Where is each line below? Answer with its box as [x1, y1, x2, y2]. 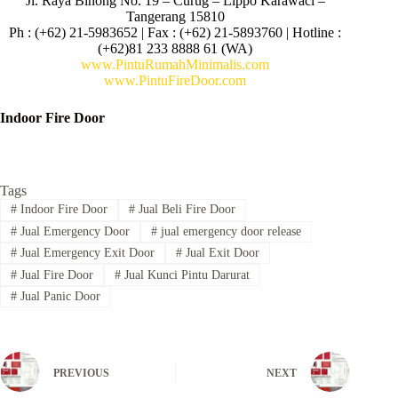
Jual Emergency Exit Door [16, 246, 155, 260]
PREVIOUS [53, 366, 109, 379]
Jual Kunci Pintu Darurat [120, 267, 250, 282]
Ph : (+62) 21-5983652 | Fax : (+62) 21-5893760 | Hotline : [9, 25, 342, 41]
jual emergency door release [156, 224, 301, 238]
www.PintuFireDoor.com [104, 73, 247, 89]
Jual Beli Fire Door [134, 203, 235, 217]
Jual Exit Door [181, 246, 259, 260]
